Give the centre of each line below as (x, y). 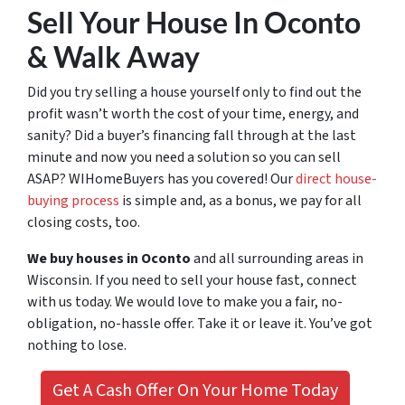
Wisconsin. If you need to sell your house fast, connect (192, 280)
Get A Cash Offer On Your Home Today (195, 390)
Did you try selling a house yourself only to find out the (194, 92)
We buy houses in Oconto (109, 258)
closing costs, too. (84, 222)
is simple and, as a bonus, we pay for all (240, 200)
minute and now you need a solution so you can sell (184, 157)
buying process (73, 200)
